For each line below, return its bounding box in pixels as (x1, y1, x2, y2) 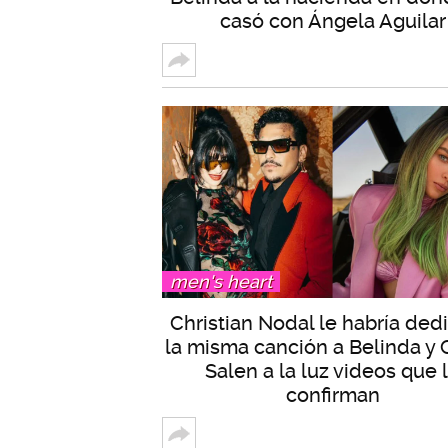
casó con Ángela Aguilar (219, 9, 446, 34)
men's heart (170, 271, 272, 293)
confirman (285, 383, 380, 408)
